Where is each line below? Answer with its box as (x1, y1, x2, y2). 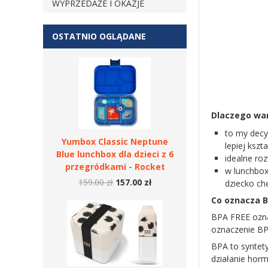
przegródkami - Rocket (65, 161, 165, 172)
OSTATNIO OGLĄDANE (52, 31, 146, 42)
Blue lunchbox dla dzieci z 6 (56, 148, 173, 160)
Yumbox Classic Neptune (62, 136, 168, 147)
